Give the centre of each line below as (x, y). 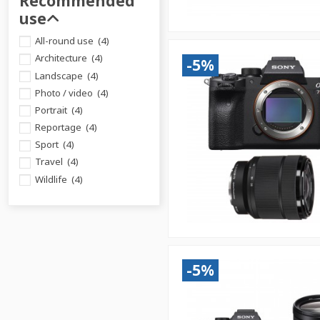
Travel (50, 162)
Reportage (59, 127)
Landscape (60, 75)
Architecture (62, 58)
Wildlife (52, 179)
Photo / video (65, 92)
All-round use (65, 41)
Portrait (52, 110)
